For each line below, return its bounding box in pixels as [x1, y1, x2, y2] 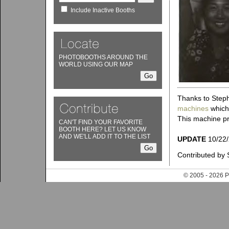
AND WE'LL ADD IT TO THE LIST [59, 133, 150, 140]
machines [177, 104, 209, 112]
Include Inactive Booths [71, 7, 135, 14]
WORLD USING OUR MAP [59, 61, 133, 68]
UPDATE [177, 135, 206, 143]
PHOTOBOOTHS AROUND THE [59, 54, 148, 61]
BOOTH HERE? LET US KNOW [59, 126, 146, 133]
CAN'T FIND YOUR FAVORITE [59, 119, 143, 126]
